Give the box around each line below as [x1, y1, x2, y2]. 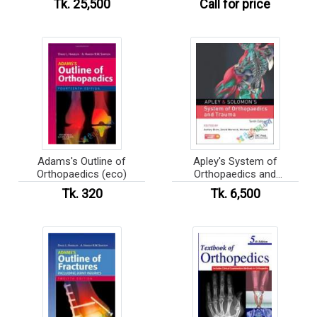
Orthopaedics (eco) [37, 168, 127, 181]
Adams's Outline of [38, 155, 127, 168]
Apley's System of [192, 155, 277, 168]
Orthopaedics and [194, 168, 277, 181]
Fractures [212, 180, 258, 194]
